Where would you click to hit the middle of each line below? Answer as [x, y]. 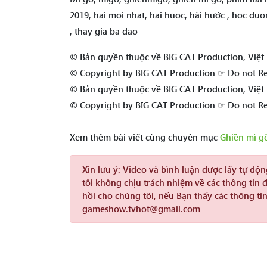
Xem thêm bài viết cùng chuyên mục [145, 137]
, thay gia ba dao [104, 31]
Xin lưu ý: [101, 169]
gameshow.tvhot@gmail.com [141, 209]
